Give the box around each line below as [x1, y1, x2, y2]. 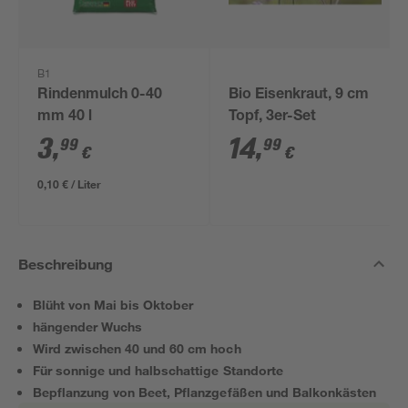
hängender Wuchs [33, 319, 143, 334]
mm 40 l [37, 110, 93, 125]
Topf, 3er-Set [229, 110, 317, 125]
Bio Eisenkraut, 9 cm [229, 88, 370, 103]
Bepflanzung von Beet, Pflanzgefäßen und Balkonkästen [33, 384, 376, 400]
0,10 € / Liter [37, 177, 102, 191]
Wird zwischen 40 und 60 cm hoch [33, 341, 241, 356]
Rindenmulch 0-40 [37, 88, 163, 103]
